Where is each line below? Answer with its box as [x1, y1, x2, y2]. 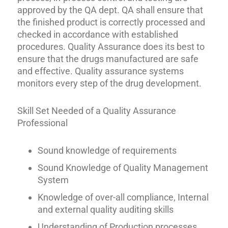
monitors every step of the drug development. [17, 77, 202, 89]
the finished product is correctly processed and [17, 16, 206, 27]
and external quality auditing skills [38, 204, 174, 215]
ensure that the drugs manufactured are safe [17, 53, 199, 64]
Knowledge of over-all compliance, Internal [38, 191, 209, 203]
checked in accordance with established [17, 28, 179, 40]
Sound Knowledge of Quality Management [38, 162, 209, 173]
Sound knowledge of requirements [38, 145, 177, 156]
